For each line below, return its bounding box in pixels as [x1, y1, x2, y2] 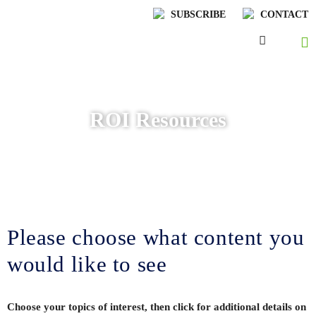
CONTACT [260, 9, 308, 20]
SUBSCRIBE [170, 9, 226, 20]
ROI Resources [90, 107, 226, 131]
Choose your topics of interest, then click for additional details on [7, 301, 306, 312]
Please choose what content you [7, 225, 305, 250]
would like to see [7, 252, 167, 276]
